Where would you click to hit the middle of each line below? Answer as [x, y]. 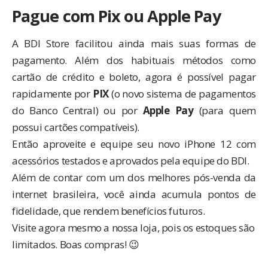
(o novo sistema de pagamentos [182, 93]
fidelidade [35, 211]
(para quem [225, 110]
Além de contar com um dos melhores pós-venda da [134, 177]
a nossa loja [130, 227]
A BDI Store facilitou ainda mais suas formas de [134, 43]
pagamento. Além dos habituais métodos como [134, 60]
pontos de [232, 194]
